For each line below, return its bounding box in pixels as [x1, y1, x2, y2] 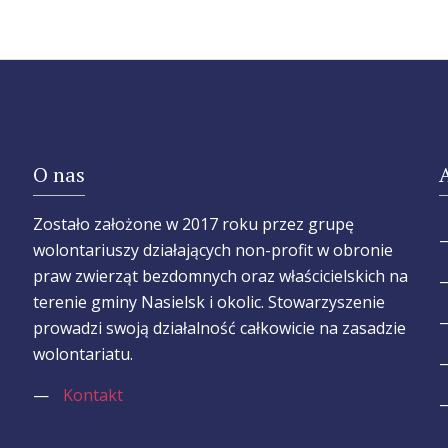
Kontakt [62, 384, 123, 407]
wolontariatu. [32, 343, 133, 366]
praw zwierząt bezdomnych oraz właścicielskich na [32, 265, 408, 288]
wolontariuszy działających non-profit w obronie [32, 239, 393, 262]
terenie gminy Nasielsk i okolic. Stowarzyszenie [32, 291, 385, 314]
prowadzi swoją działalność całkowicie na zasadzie [32, 317, 406, 340]
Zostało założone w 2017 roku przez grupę [32, 213, 354, 236]
